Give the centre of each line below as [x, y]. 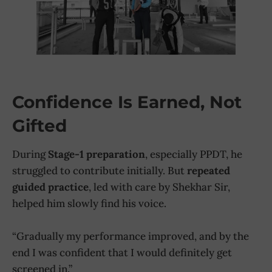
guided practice [50, 187]
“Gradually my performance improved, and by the [131, 236]
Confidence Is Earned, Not [127, 102]
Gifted [39, 126]
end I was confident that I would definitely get [122, 253]
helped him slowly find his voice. [89, 204]
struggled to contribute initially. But [100, 171]
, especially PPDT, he [194, 155]
